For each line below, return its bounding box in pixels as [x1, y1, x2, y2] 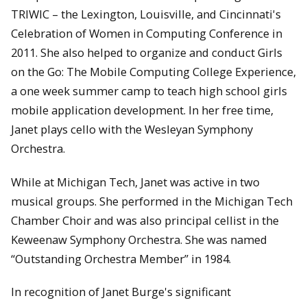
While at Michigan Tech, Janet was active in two [11, 173, 260, 190]
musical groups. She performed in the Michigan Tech [11, 193, 293, 209]
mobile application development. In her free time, [11, 101, 273, 118]
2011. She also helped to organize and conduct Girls [11, 44, 282, 60]
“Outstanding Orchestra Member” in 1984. [11, 250, 231, 267]
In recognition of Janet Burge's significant [11, 284, 231, 300]
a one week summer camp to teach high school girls [11, 82, 287, 99]
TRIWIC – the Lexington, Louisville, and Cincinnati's [11, 5, 281, 22]
